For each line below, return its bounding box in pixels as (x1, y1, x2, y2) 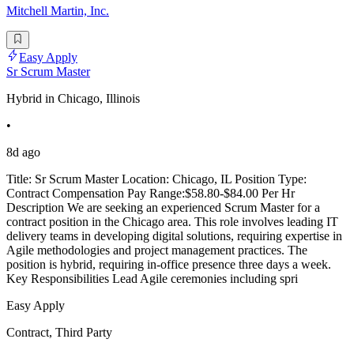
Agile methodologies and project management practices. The (6, 243, 307, 257)
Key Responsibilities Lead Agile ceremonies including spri (6, 271, 298, 285)
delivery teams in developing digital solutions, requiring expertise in (6, 228, 342, 243)
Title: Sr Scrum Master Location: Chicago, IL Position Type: (6, 171, 307, 186)
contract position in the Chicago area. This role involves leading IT (6, 214, 338, 228)
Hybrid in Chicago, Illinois (6, 91, 140, 105)
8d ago (6, 145, 40, 159)
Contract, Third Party (6, 325, 112, 339)
